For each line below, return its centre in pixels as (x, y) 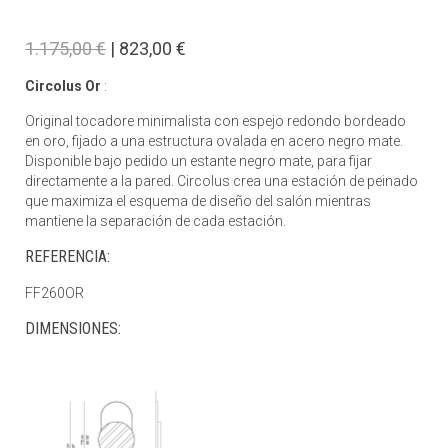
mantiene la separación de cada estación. (155, 221)
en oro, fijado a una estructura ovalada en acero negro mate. (214, 141)
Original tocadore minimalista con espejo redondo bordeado (215, 121)
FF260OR (54, 293)
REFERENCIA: (67, 256)
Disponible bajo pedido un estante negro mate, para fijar (198, 161)
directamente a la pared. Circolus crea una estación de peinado (221, 181)
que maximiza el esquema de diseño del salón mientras (198, 201)
